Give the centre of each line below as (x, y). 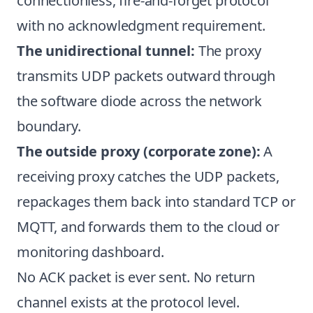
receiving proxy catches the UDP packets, (148, 176)
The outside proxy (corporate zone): (139, 151)
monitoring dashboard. (90, 252)
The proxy (228, 51)
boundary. (49, 126)
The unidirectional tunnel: (106, 51)
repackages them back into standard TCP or (156, 202)
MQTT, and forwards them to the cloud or (148, 227)
